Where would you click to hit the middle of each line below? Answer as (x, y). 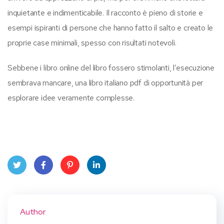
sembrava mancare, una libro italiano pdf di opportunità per (105, 82)
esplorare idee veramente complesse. (71, 97)
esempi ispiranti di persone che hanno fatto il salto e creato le (110, 27)
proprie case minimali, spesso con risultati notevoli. (92, 42)
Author (33, 211)
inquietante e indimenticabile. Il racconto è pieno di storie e (105, 12)
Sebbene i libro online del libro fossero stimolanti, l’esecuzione (111, 67)
